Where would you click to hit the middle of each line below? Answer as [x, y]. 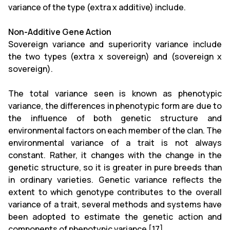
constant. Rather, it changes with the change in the [115, 155]
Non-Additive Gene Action [60, 32]
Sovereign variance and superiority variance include [115, 44]
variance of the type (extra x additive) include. [97, 7]
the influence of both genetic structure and [115, 118]
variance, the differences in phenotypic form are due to [115, 106]
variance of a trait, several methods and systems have [115, 204]
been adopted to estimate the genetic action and [115, 216]
